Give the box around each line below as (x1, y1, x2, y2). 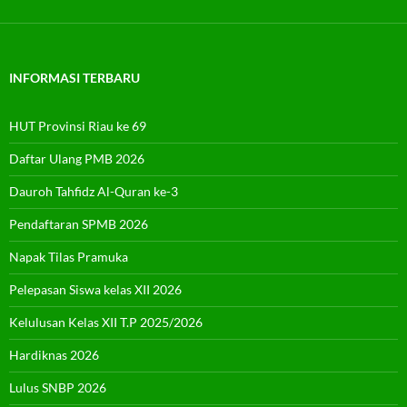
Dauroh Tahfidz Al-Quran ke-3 (9, 183, 178, 199)
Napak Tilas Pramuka (9, 248, 128, 264)
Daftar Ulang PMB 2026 (9, 150, 144, 166)
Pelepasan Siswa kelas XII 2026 (9, 281, 182, 297)
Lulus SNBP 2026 (9, 379, 106, 395)
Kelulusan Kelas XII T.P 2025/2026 (9, 313, 203, 330)
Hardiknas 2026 (9, 346, 99, 362)
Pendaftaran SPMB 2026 (9, 215, 148, 232)
